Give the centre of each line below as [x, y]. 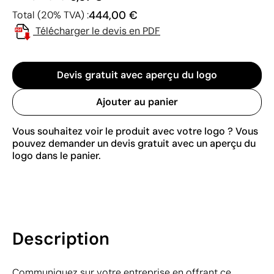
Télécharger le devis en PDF [98, 31]
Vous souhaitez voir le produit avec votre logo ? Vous [135, 131]
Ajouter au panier [137, 102]
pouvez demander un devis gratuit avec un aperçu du [134, 143]
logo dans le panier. [57, 155]
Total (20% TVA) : [50, 15]
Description [61, 239]
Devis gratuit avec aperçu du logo [137, 75]
